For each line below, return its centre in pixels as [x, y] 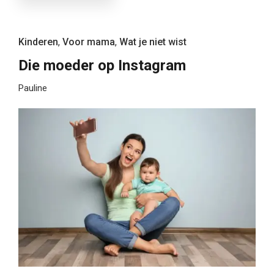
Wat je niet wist [153, 42]
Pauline [33, 88]
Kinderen [38, 42]
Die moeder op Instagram [102, 66]
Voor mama [89, 42]
